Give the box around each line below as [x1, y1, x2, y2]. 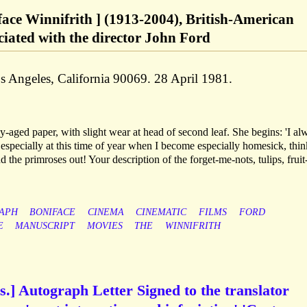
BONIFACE [29, 207, 76, 218]
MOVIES [86, 221, 123, 232]
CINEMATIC [136, 207, 187, 218]
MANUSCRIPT [15, 221, 75, 232]
